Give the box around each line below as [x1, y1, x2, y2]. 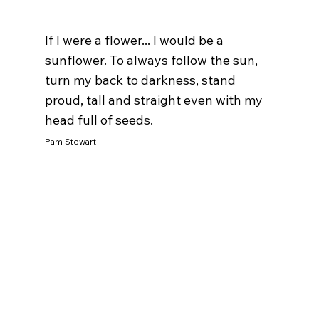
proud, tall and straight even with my [44, 91, 266, 108]
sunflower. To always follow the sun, [44, 51, 261, 68]
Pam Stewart [44, 135, 96, 147]
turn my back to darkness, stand [44, 71, 239, 88]
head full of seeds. [44, 111, 156, 128]
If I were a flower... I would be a [44, 31, 226, 48]
